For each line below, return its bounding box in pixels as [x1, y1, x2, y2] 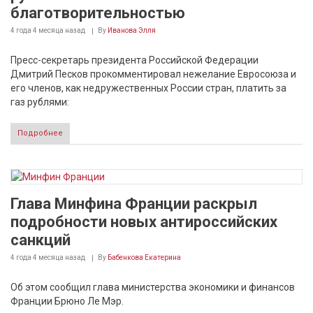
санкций [10, 231, 71, 249]
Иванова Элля [108, 27, 156, 34]
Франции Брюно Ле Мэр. [10, 296, 124, 307]
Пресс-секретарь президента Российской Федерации [10, 54, 259, 66]
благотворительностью [10, 4, 185, 22]
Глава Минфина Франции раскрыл [10, 195, 257, 212]
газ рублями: [10, 96, 69, 108]
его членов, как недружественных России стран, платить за [10, 82, 286, 94]
